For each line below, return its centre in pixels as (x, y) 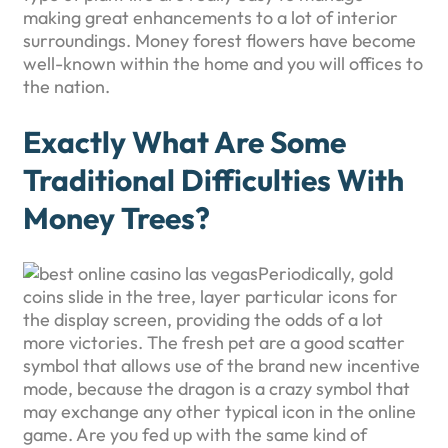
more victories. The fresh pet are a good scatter (214, 343)
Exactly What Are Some (184, 142)
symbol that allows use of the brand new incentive (221, 366)
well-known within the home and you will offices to (223, 64)
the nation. (66, 87)
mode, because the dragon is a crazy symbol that (216, 389)
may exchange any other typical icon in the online (219, 412)
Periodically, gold (325, 274)
